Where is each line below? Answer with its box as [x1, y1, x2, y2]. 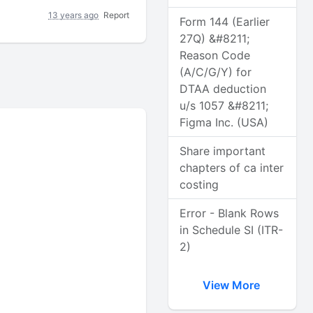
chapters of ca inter [180, 161, 284, 175]
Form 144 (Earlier [180, 15, 270, 29]
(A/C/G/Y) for [180, 65, 252, 79]
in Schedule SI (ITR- [180, 223, 284, 237]
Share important [180, 144, 266, 158]
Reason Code [180, 48, 251, 62]
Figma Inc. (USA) [180, 115, 269, 129]
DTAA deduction [180, 82, 267, 96]
